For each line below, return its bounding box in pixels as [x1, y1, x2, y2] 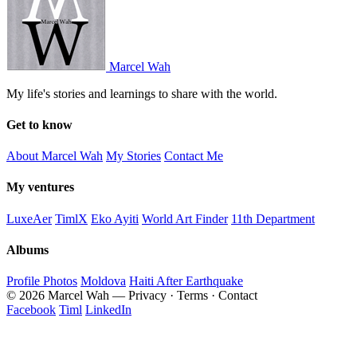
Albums [6, 242, 49, 257]
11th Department [231, 211, 315, 226]
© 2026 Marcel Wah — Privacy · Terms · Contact [6, 288, 257, 303]
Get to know [6, 117, 73, 131]
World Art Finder [142, 211, 228, 226]
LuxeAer [6, 211, 52, 226]
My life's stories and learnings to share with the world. [6, 86, 277, 100]
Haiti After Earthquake [129, 274, 243, 288]
